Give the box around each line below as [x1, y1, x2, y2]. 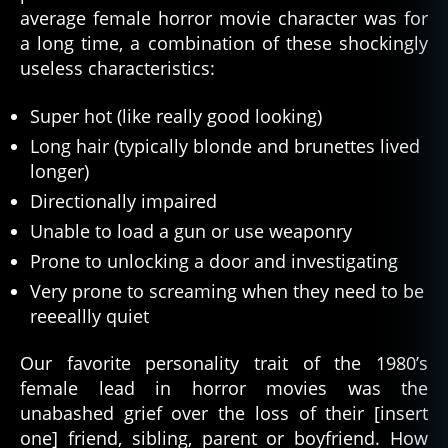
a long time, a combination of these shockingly [20, 31, 428, 56]
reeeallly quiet [30, 303, 149, 328]
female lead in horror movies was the [20, 376, 428, 401]
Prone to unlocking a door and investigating [30, 248, 398, 273]
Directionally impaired [30, 188, 217, 213]
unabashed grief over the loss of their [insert [20, 401, 428, 426]
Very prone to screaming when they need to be [30, 278, 424, 303]
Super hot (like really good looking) [30, 103, 322, 128]
